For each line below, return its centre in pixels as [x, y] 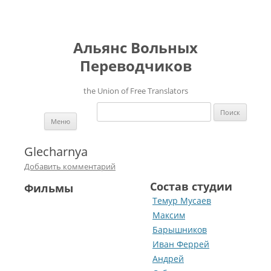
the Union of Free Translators [135, 91]
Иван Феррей [181, 244]
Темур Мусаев [182, 201]
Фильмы [49, 188]
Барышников [180, 230]
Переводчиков [135, 66]
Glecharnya [56, 152]
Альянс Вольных [135, 47]
